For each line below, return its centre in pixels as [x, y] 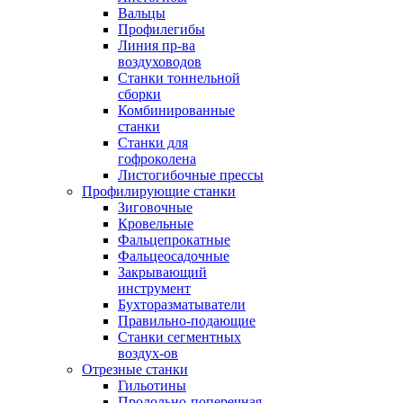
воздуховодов [160, 62]
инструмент [154, 288]
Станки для [153, 143]
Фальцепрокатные [174, 240]
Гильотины [152, 385]
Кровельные [156, 224]
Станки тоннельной [179, 78]
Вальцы [142, 13]
